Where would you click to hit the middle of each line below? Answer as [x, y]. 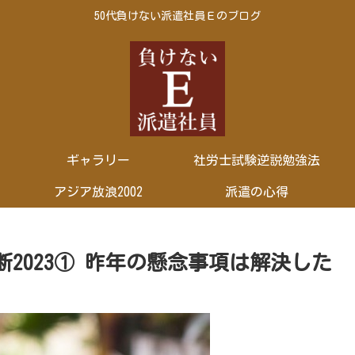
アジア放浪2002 [98, 191]
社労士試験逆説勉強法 [257, 160]
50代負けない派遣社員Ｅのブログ [177, 16]
